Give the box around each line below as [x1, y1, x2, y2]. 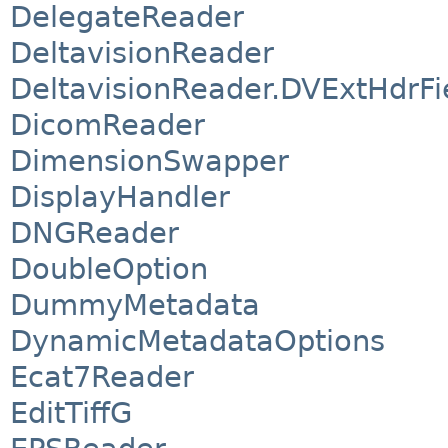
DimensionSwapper [10, 144, 289, 179]
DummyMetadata [10, 288, 260, 323]
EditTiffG [10, 396, 132, 431]
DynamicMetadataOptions [10, 324, 385, 359]
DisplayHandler [10, 180, 230, 215]
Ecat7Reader [10, 360, 194, 395]
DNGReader [10, 216, 179, 251]
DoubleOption [10, 252, 208, 287]
